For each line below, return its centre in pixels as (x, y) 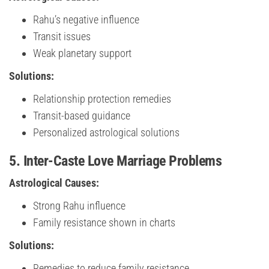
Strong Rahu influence (79, 206)
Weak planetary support (82, 53)
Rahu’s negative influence (86, 20)
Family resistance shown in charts (104, 223)
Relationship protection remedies (102, 99)
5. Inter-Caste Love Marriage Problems (116, 161)
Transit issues (62, 37)
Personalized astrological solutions (106, 133)
